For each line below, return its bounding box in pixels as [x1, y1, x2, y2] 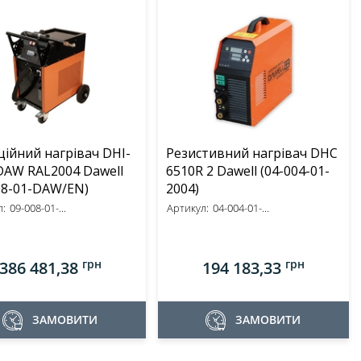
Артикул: [166, 201, 209, 215]
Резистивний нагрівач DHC [165, 144, 338, 162]
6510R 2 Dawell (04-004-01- [165, 162, 260, 180]
